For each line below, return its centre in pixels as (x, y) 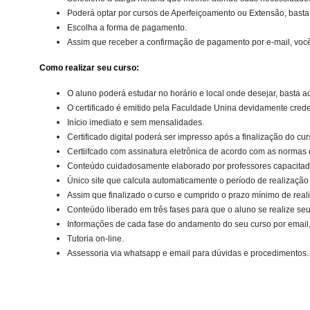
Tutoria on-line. (95, 239)
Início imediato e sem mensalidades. (136, 122)
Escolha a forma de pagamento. (127, 28)
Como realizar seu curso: (89, 68)
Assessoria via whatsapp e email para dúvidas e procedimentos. (188, 253)
